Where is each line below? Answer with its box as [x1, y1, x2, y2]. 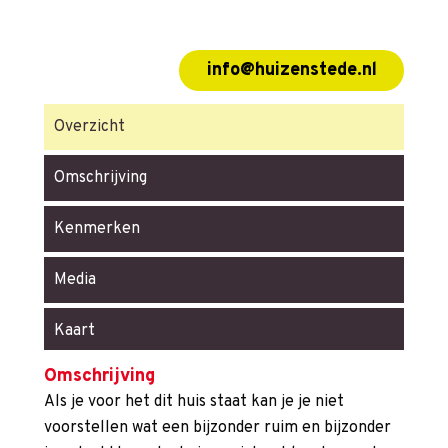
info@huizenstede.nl [206, 58, 377, 82]
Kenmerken [54, 219, 140, 240]
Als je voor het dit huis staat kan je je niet [44, 392, 344, 413]
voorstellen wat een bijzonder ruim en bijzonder [44, 418, 391, 439]
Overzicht [54, 117, 125, 138]
